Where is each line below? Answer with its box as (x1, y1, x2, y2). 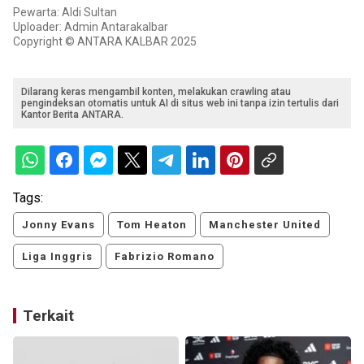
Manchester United (209, 219, 321, 232)
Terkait (23, 306, 74, 326)
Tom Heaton (117, 219, 187, 232)
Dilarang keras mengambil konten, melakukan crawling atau (21, 86, 291, 98)
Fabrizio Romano (115, 250, 214, 263)
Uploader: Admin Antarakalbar (13, 20, 168, 34)
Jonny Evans (22, 219, 95, 232)
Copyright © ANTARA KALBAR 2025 (13, 35, 197, 49)
